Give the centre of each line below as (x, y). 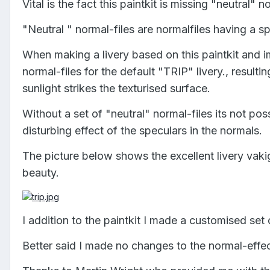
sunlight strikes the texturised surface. (116, 88)
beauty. (41, 172)
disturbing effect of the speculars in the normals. (142, 130)
